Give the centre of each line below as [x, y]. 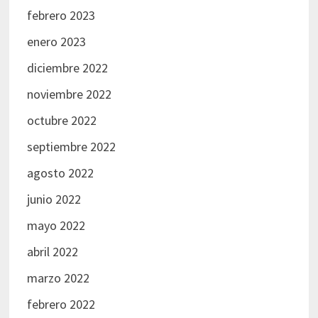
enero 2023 [56, 41]
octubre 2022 [61, 120]
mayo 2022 [56, 225]
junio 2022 [54, 199]
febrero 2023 [61, 15]
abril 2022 [52, 251]
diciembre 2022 [67, 67]
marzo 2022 [58, 278]
